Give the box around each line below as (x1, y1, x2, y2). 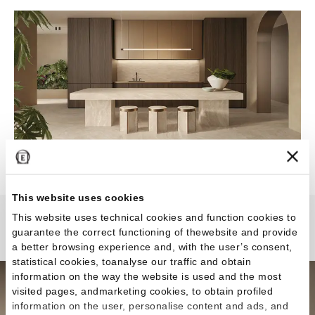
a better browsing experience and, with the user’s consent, (11, 240, 292, 252)
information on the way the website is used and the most (11, 270, 282, 282)
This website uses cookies (11, 191, 144, 203)
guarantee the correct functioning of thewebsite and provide (11, 226, 298, 238)
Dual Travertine (82, 223, 233, 248)
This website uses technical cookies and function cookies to (11, 211, 297, 223)
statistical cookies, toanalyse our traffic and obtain (11, 255, 252, 267)
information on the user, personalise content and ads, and (11, 300, 289, 311)
